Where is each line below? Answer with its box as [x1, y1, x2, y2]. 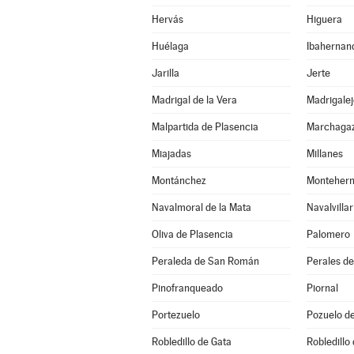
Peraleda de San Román [151, 255, 259, 267]
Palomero [306, 228, 350, 240]
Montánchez [151, 175, 206, 186]
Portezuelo [151, 309, 200, 321]
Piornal [306, 282, 338, 294]
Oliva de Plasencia [151, 228, 233, 240]
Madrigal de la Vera [151, 94, 237, 106]
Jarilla [151, 67, 179, 79]
